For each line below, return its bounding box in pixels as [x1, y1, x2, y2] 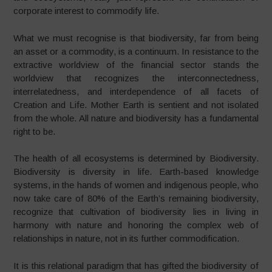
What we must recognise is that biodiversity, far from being [13, 32, 259, 43]
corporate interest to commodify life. [13, 5, 160, 16]
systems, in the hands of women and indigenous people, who [13, 180, 259, 191]
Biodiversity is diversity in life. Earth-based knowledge [13, 166, 259, 177]
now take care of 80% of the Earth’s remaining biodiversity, [13, 193, 259, 204]
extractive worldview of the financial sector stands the [13, 59, 259, 70]
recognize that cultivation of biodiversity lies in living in [13, 206, 259, 217]
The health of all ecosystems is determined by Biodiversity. [13, 153, 259, 164]
